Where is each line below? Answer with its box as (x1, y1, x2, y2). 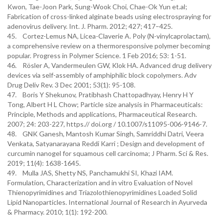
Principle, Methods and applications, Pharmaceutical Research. (7, 110, 197, 118)
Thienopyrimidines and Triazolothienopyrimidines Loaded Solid (7, 188, 197, 197)
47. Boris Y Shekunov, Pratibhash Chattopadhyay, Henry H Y (7, 90, 194, 99)
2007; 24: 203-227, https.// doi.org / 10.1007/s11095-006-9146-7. (7, 120, 207, 128)
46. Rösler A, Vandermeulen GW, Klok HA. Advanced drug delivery (7, 61, 212, 69)
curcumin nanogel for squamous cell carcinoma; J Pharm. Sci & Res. (7, 149, 208, 157)
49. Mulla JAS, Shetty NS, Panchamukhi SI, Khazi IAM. (7, 169, 173, 177)
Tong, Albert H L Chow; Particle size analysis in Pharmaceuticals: (7, 100, 203, 109)
